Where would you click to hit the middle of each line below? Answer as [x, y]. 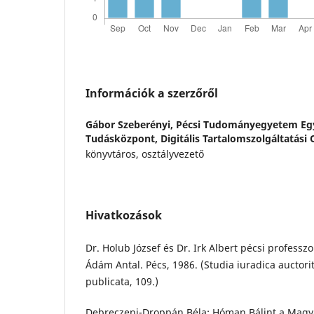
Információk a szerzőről [152, 93]
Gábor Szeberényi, [131, 124]
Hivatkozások [124, 215]
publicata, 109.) [122, 281]
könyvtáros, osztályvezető [145, 153]
